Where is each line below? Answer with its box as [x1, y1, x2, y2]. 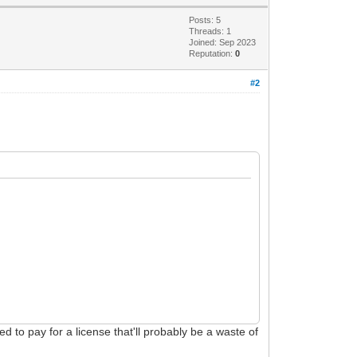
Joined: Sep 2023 [189, 37, 257, 47]
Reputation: [189, 48, 236, 58]
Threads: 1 [189, 25, 232, 36]
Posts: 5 [189, 14, 222, 25]
